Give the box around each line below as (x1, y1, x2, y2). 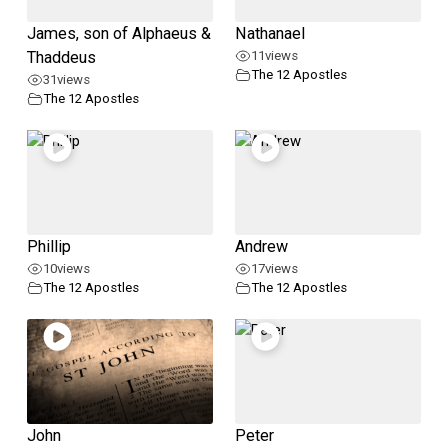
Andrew (235, 237, 289, 256)
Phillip (26, 237, 71, 256)
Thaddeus (26, 48, 96, 68)
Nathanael (235, 24, 306, 44)
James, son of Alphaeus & (26, 24, 211, 44)
